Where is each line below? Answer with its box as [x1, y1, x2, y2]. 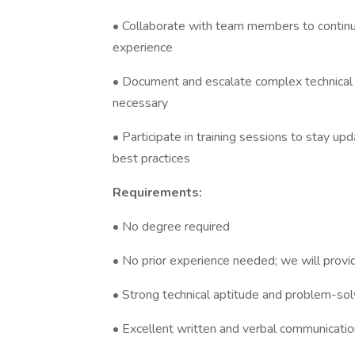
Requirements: [113, 184, 202, 201]
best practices [113, 150, 190, 167]
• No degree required [113, 218, 230, 235]
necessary [113, 94, 168, 112]
